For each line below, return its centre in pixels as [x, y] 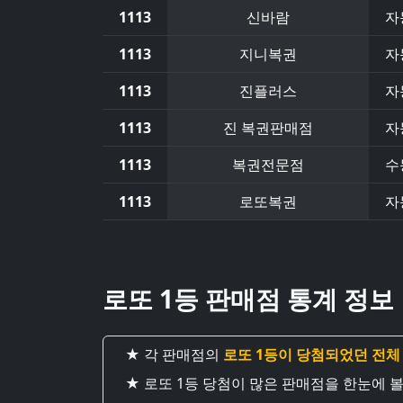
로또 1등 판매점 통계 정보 [248, 299]
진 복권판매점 [268, 128]
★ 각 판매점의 [174, 354]
